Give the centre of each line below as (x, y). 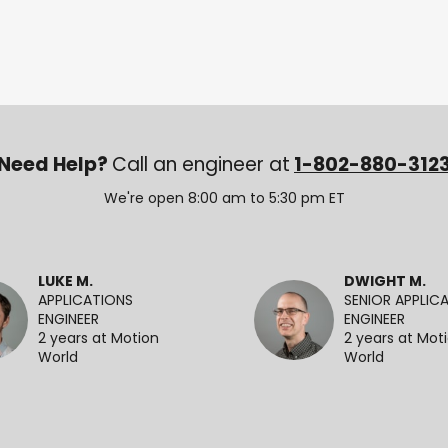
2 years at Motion (98, 339)
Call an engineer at (201, 166)
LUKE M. (65, 282)
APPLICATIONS (85, 301)
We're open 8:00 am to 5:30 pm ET (224, 199)
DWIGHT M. (385, 282)
